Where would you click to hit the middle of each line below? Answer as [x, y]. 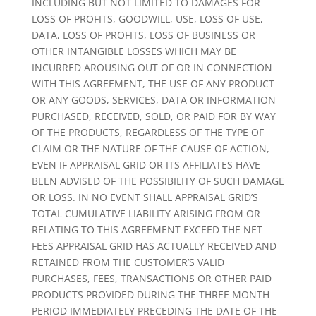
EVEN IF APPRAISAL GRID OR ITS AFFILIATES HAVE [146, 165]
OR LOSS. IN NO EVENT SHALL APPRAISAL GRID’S [145, 197]
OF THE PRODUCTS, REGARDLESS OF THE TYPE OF [147, 132]
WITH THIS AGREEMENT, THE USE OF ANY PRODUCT [153, 84]
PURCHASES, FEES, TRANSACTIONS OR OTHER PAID [151, 278]
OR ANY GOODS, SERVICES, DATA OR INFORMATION [153, 100]
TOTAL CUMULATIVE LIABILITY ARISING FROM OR [146, 213]
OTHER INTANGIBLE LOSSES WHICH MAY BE [134, 51]
